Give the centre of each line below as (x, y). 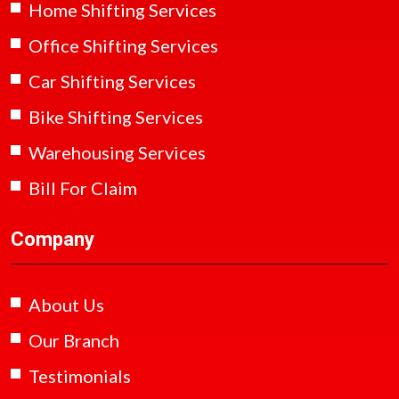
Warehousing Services (117, 152)
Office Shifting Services (123, 45)
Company (53, 239)
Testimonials (80, 375)
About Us (66, 304)
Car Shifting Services (112, 81)
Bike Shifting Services (116, 116)
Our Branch (74, 340)
